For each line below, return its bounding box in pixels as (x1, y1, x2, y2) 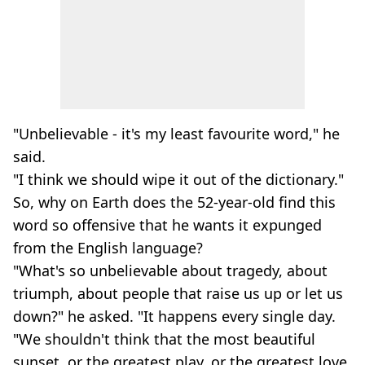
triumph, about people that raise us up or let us (13, 284, 343, 303)
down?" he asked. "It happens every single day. (13, 306, 336, 326)
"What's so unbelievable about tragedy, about (13, 261, 328, 280)
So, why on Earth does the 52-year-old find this (13, 192, 336, 212)
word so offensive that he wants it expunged (13, 215, 322, 235)
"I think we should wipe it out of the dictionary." (13, 169, 344, 189)
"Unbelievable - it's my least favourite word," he (13, 124, 340, 143)
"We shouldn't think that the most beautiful (13, 329, 315, 349)
